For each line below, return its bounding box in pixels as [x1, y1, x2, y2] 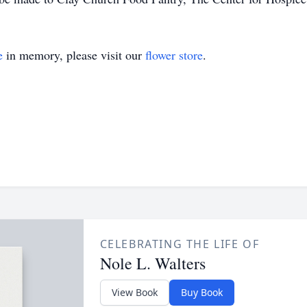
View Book [111, 286, 158, 299]
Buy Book [180, 286, 223, 299]
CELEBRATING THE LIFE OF [99, 236, 260, 251]
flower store [145, 47, 203, 63]
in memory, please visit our [3, 47, 145, 63]
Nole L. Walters [99, 252, 206, 274]
